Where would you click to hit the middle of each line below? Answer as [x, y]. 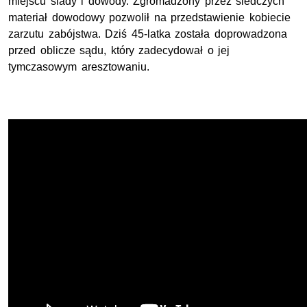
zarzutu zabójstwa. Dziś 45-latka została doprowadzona [148, 34]
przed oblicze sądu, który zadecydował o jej [119, 50]
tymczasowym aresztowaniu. [79, 66]
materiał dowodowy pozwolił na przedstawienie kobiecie [149, 17]
